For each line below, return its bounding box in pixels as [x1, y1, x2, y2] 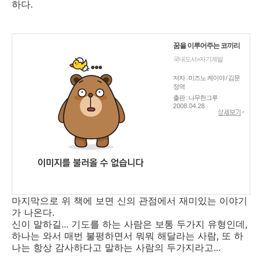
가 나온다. [12, 206, 54, 218]
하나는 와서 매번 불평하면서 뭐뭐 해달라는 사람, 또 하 [12, 230, 243, 242]
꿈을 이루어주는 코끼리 [173, 42, 240, 50]
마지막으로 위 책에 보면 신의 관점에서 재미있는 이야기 [12, 195, 247, 206]
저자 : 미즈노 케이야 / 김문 [173, 74, 240, 81]
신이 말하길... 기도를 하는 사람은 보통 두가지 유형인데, [12, 218, 247, 230]
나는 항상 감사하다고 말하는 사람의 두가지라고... [12, 242, 220, 253]
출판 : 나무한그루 [173, 94, 218, 101]
